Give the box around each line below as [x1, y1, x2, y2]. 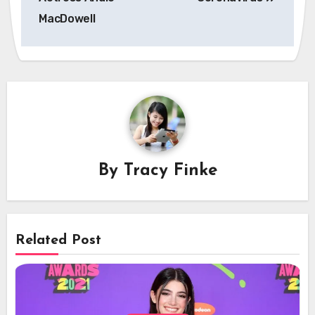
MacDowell [39, 11, 96, 25]
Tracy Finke [123, 162, 217, 180]
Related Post [15, 233, 102, 248]
